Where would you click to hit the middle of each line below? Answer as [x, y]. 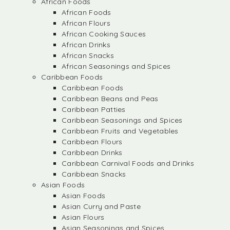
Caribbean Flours [92, 142]
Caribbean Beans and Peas [110, 99]
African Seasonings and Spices [116, 66]
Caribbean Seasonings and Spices [122, 120]
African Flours [86, 23]
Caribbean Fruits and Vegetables [120, 131]
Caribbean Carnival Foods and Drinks [128, 163]
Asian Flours [83, 217]
